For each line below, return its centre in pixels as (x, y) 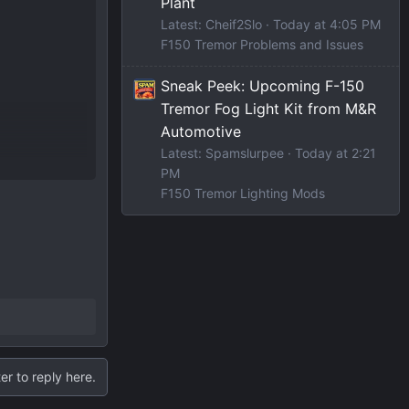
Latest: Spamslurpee (222, 152)
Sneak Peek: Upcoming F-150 (262, 85)
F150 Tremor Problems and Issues (262, 44)
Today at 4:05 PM (327, 24)
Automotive (201, 131)
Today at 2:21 (336, 152)
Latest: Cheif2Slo (211, 24)
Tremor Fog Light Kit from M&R (268, 108)
